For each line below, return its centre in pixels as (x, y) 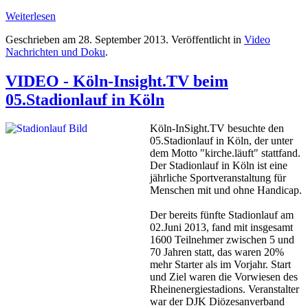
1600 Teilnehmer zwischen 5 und (222, 240)
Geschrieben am (42, 39)
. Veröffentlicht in (205, 39)
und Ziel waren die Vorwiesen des (224, 277)
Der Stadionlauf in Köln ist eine (219, 166)
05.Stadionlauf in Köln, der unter (221, 141)
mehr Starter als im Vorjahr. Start (220, 265)
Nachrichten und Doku (55, 52)
